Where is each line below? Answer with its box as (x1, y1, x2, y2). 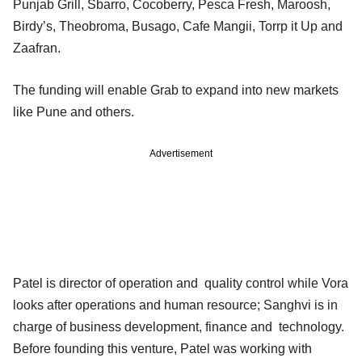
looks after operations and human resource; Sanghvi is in (13, 297, 338, 312)
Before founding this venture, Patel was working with (13, 341, 312, 356)
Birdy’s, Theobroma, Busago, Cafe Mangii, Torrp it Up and (13, 19, 343, 33)
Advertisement (149, 147, 213, 159)
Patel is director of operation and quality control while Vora (13, 276, 348, 290)
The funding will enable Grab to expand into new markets (13, 82, 339, 97)
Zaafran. (13, 40, 61, 55)
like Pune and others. (13, 104, 134, 119)
